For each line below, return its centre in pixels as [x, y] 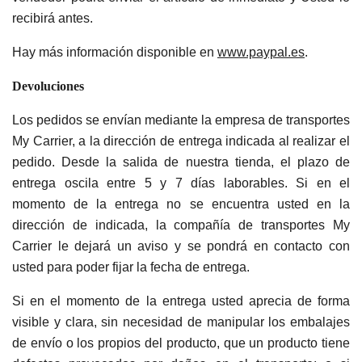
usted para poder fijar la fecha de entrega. [131, 267]
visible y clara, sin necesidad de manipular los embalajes [181, 322]
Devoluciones [48, 86]
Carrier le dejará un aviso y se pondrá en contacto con [181, 246]
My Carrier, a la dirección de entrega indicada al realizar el [181, 141]
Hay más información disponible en [115, 52]
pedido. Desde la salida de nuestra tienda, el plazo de [181, 162]
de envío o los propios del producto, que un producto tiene [181, 343]
